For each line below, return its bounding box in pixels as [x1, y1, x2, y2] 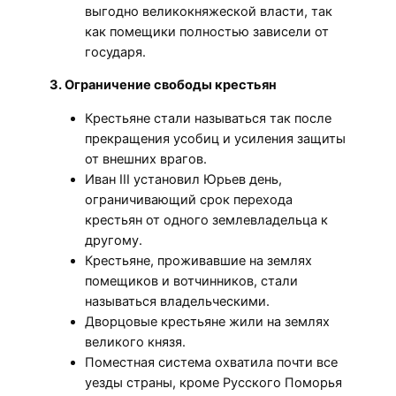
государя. [85, 43, 146, 60]
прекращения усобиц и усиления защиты [85, 130, 346, 147]
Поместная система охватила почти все [85, 354, 338, 370]
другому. [85, 232, 142, 248]
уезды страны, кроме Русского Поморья [85, 374, 342, 391]
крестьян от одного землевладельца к [85, 211, 328, 228]
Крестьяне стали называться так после [85, 110, 331, 126]
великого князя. [85, 333, 186, 350]
